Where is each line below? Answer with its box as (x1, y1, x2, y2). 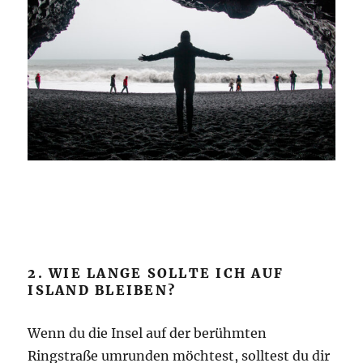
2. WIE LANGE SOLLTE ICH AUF (28, 264, 284, 281)
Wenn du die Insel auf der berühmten (28, 324, 267, 341)
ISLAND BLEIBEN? (28, 281, 177, 298)
